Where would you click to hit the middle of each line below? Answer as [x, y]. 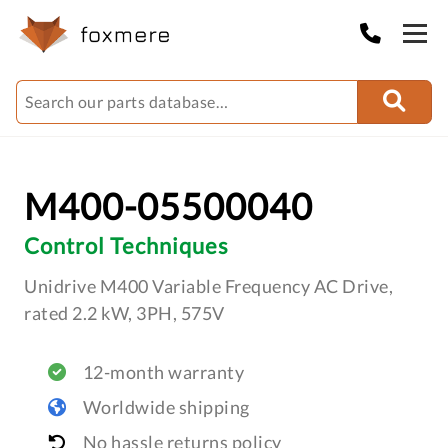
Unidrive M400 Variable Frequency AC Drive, [208, 286]
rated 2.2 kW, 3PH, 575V [124, 313]
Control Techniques [126, 245]
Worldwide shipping [166, 407]
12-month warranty [163, 372]
